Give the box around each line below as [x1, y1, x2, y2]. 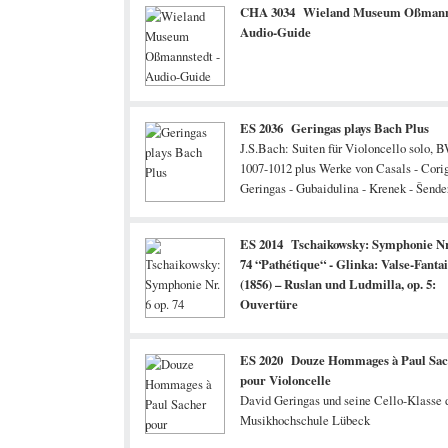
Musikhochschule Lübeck [240, 411, 370, 429]
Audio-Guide [240, 23, 311, 41]
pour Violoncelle [240, 371, 331, 389]
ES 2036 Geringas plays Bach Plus [240, 119, 429, 137]
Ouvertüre [240, 295, 298, 313]
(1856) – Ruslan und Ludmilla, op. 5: [240, 275, 436, 293]
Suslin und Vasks [240, 199, 326, 217]
